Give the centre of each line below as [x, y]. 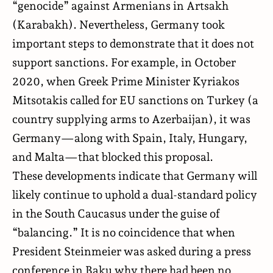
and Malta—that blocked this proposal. [113, 156]
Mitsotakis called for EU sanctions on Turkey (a [135, 100]
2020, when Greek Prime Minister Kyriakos [126, 81]
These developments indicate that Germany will [135, 175]
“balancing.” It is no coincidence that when [124, 232]
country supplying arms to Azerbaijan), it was [131, 119]
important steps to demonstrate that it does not [133, 43]
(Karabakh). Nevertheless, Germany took [119, 24]
